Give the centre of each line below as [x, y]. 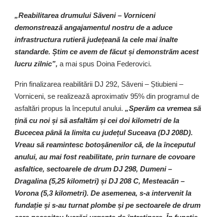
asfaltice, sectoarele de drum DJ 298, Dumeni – [93, 169]
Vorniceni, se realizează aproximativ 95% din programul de [107, 96]
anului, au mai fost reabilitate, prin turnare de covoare [105, 156]
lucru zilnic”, [36, 63]
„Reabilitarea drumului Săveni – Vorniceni [85, 15]
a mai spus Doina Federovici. [105, 63]
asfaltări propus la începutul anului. [70, 108]
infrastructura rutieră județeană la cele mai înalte [96, 39]
